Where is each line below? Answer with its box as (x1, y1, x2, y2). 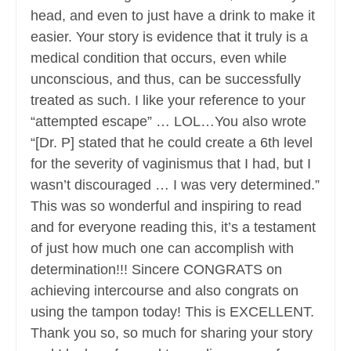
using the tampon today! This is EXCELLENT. (31, 304, 314, 320)
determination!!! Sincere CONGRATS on (31, 262, 282, 278)
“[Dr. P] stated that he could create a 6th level (31, 135, 313, 151)
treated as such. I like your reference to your (31, 92, 306, 109)
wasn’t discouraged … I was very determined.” (31, 177, 320, 194)
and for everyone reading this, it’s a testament (31, 219, 316, 236)
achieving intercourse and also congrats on (31, 283, 299, 299)
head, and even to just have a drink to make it (31, 8, 315, 24)
